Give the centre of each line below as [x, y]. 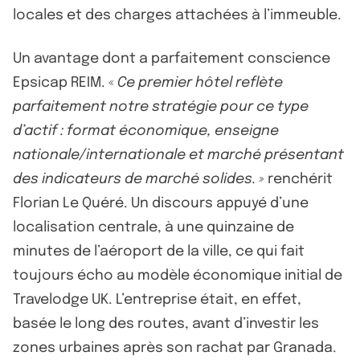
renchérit [299, 179]
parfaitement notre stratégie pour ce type [161, 106]
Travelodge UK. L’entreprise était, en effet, [157, 299]
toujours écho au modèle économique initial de [178, 275]
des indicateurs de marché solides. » [139, 179]
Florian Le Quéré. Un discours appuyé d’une [161, 203]
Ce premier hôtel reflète [200, 82]
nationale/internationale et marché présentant [178, 155]
